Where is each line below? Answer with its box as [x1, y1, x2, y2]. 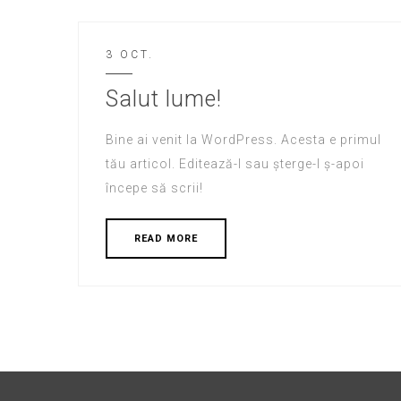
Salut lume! [106, 86, 222, 112]
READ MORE [134, 233, 198, 244]
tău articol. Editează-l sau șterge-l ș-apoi [106, 157, 364, 171]
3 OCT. [106, 48, 154, 61]
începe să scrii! [106, 181, 203, 195]
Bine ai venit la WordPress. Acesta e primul [106, 132, 381, 147]
